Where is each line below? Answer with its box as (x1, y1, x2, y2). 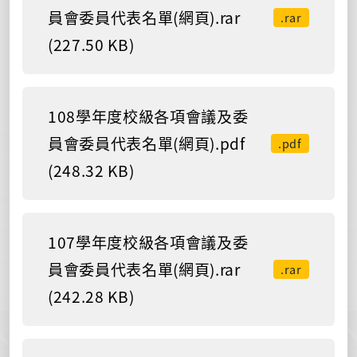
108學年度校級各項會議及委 (48, 104, 249, 127)
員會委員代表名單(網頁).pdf (48, 131, 245, 155)
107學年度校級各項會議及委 (48, 230, 249, 253)
